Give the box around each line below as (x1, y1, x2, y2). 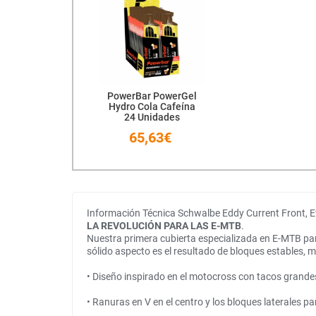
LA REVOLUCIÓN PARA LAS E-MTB (87, 220, 241, 232)
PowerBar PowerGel (107, 90, 197, 102)
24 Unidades (123, 111, 180, 123)
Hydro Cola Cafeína (108, 101, 195, 113)
